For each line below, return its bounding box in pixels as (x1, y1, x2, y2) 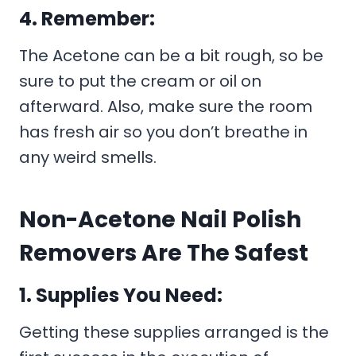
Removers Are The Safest (19, 237, 308, 269)
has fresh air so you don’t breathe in (19, 120, 308, 143)
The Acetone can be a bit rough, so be (19, 44, 323, 67)
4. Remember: (19, 5, 155, 32)
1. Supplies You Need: (19, 281, 222, 308)
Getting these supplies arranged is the (19, 320, 329, 343)
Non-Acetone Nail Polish (19, 203, 301, 235)
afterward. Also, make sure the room (19, 95, 312, 118)
